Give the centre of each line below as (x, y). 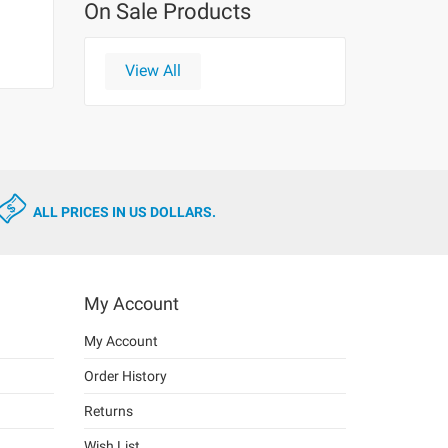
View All (152, 70)
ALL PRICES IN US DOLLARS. (124, 212)
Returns (108, 410)
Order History (125, 375)
